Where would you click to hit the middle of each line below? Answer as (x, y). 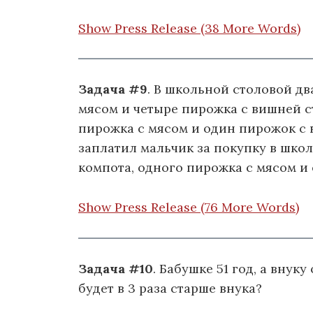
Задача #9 (113, 89)
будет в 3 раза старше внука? (170, 288)
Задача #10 (116, 268)
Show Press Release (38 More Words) (189, 28)
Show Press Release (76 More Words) (189, 207)
